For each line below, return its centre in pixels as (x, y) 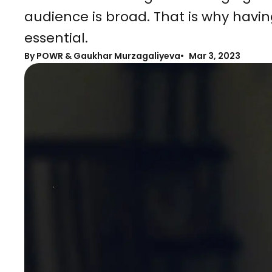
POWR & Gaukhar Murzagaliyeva (107, 56)
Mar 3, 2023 (215, 56)
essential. (56, 38)
